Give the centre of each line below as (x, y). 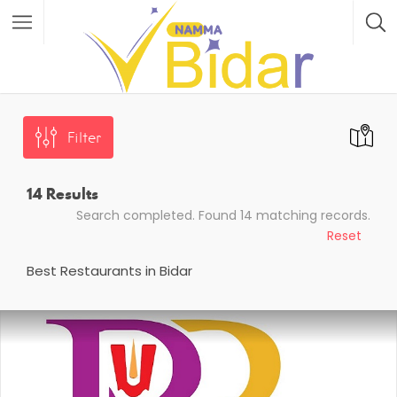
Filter (84, 138)
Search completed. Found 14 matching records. (223, 215)
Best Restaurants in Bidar (109, 271)
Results (70, 194)
